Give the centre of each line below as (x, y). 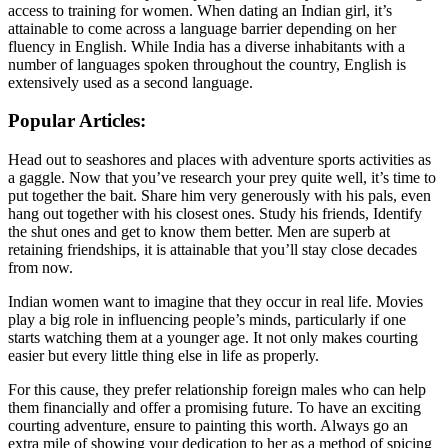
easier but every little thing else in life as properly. (163, 356)
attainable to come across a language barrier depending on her (202, 28)
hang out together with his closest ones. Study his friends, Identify (215, 214)
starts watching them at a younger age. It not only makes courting (213, 338)
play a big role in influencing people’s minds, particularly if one (207, 320)
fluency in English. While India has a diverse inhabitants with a (206, 46)
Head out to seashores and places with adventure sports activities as (219, 160)
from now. (40, 268)
